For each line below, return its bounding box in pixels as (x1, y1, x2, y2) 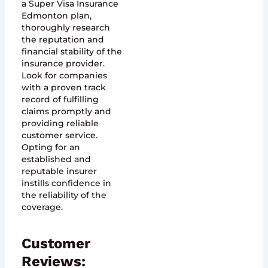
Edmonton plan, (21, 10, 92, 22)
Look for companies (21, 70, 107, 81)
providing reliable (21, 118, 99, 129)
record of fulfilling (21, 94, 99, 105)
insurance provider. (21, 58, 105, 69)
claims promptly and (21, 106, 111, 117)
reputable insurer (21, 166, 97, 177)
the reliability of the (21, 190, 106, 201)
